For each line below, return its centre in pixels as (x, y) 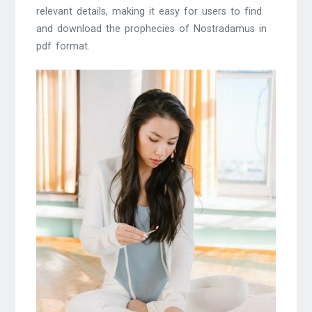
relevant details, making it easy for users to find (149, 11)
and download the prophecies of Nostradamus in (152, 29)
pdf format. (63, 46)
